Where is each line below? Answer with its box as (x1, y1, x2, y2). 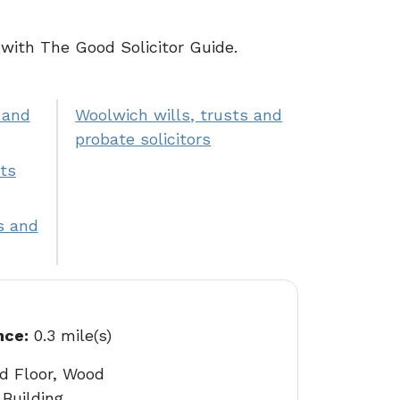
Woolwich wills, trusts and (75, 105, 283, 124)
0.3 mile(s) (29, 326, 112, 345)
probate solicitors (75, 129, 212, 148)
